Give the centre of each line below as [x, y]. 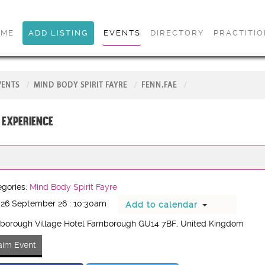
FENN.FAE [159, 85]
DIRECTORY [177, 33]
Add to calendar [161, 205]
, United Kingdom [210, 224]
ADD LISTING [58, 33]
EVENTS [122, 33]
